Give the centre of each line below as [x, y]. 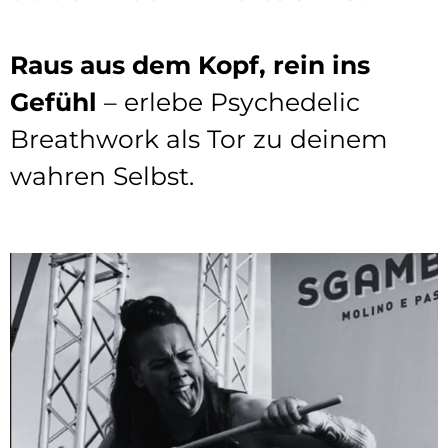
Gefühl [53, 101]
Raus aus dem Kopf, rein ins [190, 64]
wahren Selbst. [102, 175]
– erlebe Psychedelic [228, 101]
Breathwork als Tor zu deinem [199, 138]
